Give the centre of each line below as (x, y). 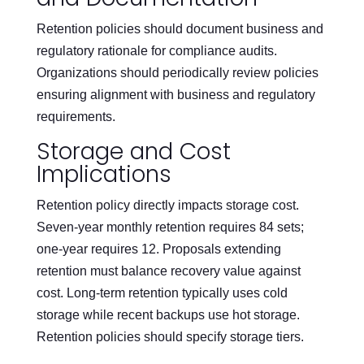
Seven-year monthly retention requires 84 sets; (170, 227)
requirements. (76, 116)
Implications (104, 174)
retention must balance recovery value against (168, 271)
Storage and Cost (133, 151)
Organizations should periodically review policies (177, 72)
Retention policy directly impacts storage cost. (167, 205)
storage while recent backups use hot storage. (168, 314)
